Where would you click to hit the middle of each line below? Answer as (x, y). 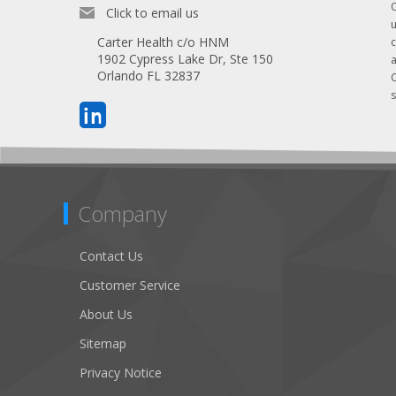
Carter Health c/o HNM (163, 42)
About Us (106, 315)
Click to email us (152, 13)
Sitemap (103, 344)
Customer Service (130, 286)
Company (122, 214)
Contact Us (111, 256)
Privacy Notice (121, 373)
